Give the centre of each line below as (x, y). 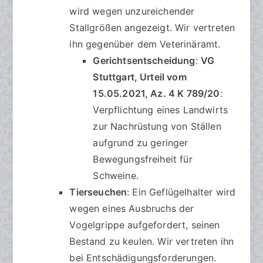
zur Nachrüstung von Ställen (157, 127)
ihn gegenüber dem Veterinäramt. (145, 44)
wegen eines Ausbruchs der (132, 209)
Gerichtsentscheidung (144, 61)
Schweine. (116, 176)
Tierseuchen (98, 192)
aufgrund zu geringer (141, 143)
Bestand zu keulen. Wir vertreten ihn (152, 242)
